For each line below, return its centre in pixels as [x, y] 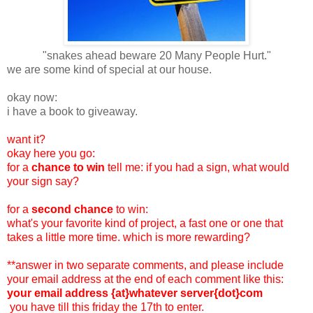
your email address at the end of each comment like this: [145, 279]
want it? [26, 139]
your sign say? [43, 181]
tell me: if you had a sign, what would [197, 167]
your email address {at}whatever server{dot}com [136, 293]
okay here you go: [51, 153]
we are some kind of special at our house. [109, 69]
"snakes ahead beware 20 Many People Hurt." [156, 55]
